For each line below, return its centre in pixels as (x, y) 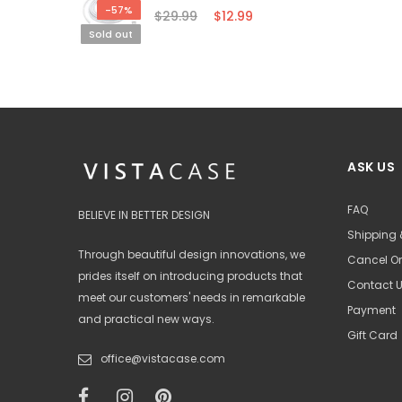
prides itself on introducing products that (190, 276)
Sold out (111, 35)
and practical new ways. (146, 319)
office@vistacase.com (163, 359)
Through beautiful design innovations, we (192, 255)
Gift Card (372, 336)
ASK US (371, 167)
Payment (371, 310)
